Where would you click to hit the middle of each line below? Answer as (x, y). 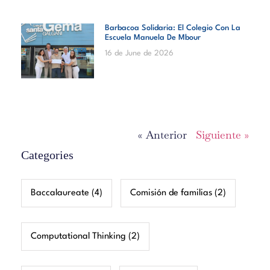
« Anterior (162, 134)
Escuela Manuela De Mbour (152, 38)
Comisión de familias (171, 193)
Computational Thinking (78, 236)
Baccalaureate (60, 193)
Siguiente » (222, 134)
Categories (47, 155)
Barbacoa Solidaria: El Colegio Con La (172, 28)
